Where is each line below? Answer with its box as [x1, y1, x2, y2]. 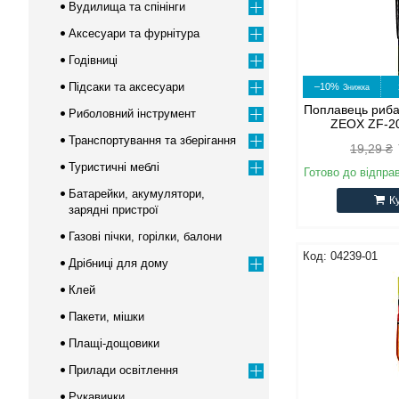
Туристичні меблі [69, 160, 159, 174]
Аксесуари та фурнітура [69, 27, 199, 40]
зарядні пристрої [69, 203, 159, 216]
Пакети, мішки [69, 310, 144, 323]
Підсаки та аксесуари [69, 80, 184, 94]
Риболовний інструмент [69, 107, 196, 120]
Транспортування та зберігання [69, 134, 236, 147]
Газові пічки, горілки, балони [69, 230, 222, 243]
